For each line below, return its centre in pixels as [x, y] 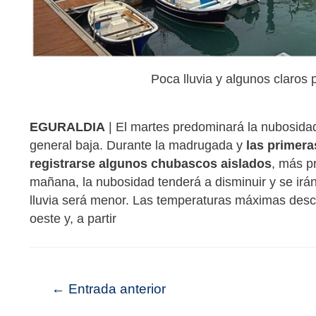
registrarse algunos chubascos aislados [151, 163]
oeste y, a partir [73, 218]
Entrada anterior [115, 288]
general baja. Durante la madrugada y [138, 145]
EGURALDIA [67, 127]
